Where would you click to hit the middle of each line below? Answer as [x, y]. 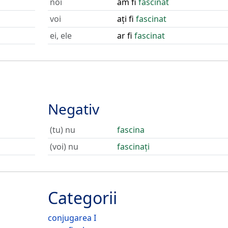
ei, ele [61, 36]
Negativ [73, 109]
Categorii [82, 198]
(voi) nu [64, 147]
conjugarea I [72, 218]
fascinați [133, 147]
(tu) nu [62, 130]
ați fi [126, 19]
